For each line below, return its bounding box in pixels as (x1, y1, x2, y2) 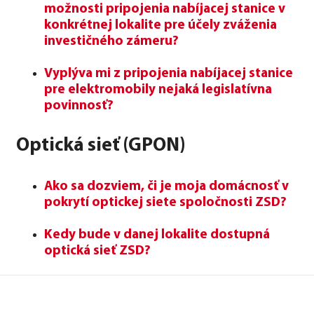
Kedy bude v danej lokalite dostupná (44, 228, 270, 242)
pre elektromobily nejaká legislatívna (44, 83, 272, 97)
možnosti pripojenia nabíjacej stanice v (44, 2, 285, 16)
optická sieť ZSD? (44, 244, 151, 258)
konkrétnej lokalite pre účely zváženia (44, 18, 277, 32)
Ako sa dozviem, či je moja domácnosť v (44, 179, 289, 193)
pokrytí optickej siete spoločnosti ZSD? (44, 196, 287, 210)
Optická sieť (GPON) (16, 136, 186, 156)
